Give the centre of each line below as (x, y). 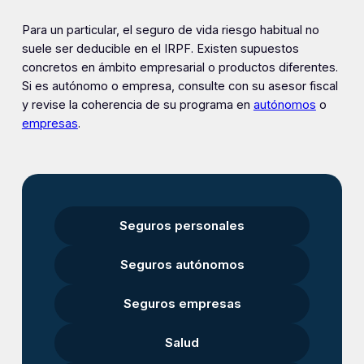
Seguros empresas (182, 303)
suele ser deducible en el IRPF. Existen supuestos (160, 48)
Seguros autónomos (182, 264)
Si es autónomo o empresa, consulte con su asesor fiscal (180, 86)
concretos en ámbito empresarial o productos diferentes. (180, 67)
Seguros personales (182, 225)
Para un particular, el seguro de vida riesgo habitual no (170, 30)
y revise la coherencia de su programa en (137, 104)
